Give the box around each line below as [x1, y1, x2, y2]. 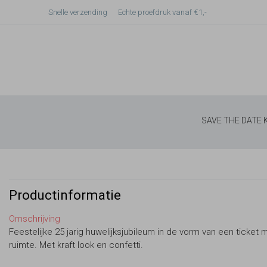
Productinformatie [9, 187, 121, 203]
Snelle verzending [48, 7, 107, 17]
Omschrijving [9, 213, 60, 224]
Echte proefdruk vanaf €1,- [118, 7, 207, 17]
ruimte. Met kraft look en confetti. [9, 240, 143, 250]
